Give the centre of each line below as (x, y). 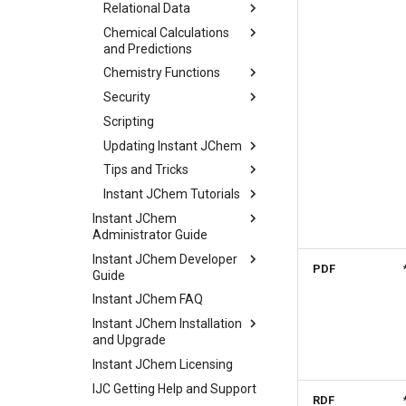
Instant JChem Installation (167, 324)
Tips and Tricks (146, 170)
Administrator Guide (150, 234)
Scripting (129, 121)
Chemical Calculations (166, 32)
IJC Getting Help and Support (174, 388)
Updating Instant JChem (173, 145)
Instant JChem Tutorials (172, 194)
